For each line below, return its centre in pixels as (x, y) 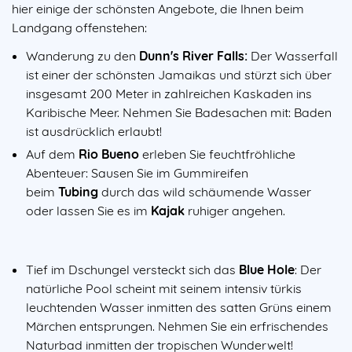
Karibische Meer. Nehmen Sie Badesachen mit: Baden (179, 113)
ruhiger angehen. (236, 210)
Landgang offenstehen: (79, 28)
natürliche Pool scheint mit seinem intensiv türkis (164, 288)
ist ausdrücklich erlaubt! (94, 132)
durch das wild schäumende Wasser (206, 191)
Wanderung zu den (81, 56)
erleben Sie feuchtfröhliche (219, 154)
